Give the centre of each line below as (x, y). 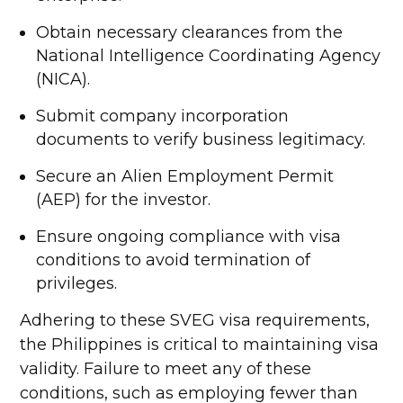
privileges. (77, 283)
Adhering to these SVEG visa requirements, (195, 320)
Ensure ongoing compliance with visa (189, 237)
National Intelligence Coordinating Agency (209, 56)
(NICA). (63, 79)
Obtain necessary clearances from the (190, 32)
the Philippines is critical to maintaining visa (200, 345)
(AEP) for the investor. (124, 200)
